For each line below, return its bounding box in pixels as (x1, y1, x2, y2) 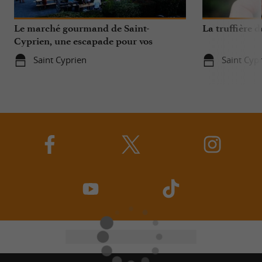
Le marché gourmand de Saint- (14, 22, 150, 34)
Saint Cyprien (33, 54, 87, 65)
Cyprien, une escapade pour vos (14, 35, 153, 47)
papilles (14, 48, 49, 60)
